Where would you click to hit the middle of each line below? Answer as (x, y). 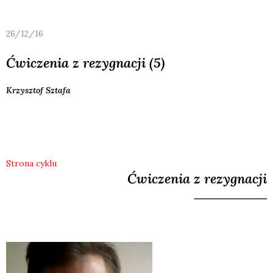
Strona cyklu (31, 163)
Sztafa (57, 90)
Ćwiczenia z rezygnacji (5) (86, 62)
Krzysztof (25, 90)
